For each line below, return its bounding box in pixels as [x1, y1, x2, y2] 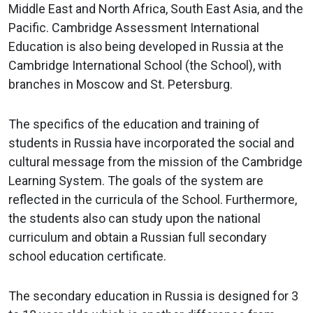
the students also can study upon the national [8, 211, 261, 226]
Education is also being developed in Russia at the [8, 39, 284, 54]
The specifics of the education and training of [8, 117, 260, 132]
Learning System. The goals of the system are [8, 173, 263, 189]
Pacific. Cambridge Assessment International [8, 20, 259, 36]
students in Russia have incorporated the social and [8, 136, 294, 151]
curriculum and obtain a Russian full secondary [8, 230, 267, 245]
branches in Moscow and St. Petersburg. [8, 77, 233, 92]
